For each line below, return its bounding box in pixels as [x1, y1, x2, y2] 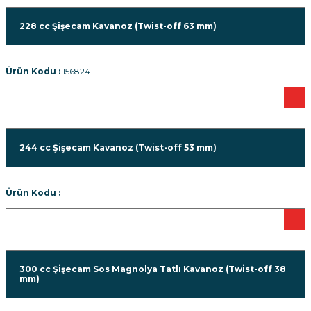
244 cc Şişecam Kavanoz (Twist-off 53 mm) [19, 142, 217, 153]
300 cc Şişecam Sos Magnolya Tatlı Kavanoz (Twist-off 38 [19, 264, 286, 274]
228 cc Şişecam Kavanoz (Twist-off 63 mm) [19, 21, 217, 31]
